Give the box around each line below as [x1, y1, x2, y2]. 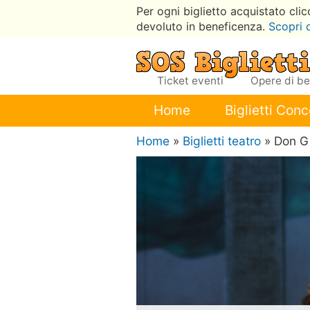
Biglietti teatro [183, 134, 261, 149]
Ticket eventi [157, 74, 226, 88]
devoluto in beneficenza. [136, 19, 268, 33]
